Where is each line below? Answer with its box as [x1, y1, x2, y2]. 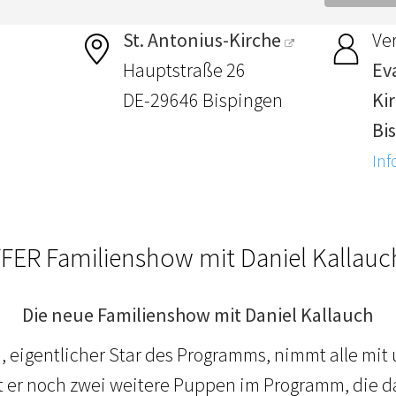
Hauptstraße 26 [123, 57, 247, 83]
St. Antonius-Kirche [123, 27, 282, 53]
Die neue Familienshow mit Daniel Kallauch [22, 302, 374, 328]
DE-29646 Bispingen [123, 88, 284, 113]
